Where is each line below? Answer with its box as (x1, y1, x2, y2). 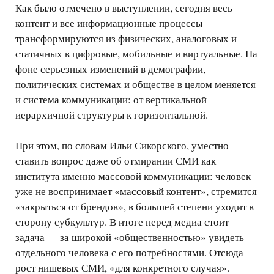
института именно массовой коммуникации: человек (15, 169, 251, 183)
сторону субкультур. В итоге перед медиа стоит (15, 215, 229, 229)
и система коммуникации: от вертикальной (15, 92, 207, 107)
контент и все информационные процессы (15, 16, 202, 31)
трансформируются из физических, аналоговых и (15, 31, 237, 46)
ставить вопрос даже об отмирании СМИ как (15, 154, 216, 168)
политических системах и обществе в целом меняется (15, 77, 256, 92)
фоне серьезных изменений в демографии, (15, 62, 206, 76)
